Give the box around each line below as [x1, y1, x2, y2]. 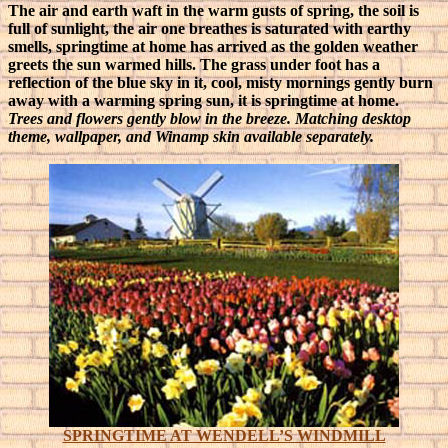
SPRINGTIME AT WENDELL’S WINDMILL [62, 427, 386, 444]
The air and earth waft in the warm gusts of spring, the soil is [8, 2, 419, 19]
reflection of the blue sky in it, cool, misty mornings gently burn [8, 74, 433, 91]
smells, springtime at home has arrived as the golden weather [8, 38, 418, 55]
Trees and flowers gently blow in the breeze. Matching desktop [8, 110, 411, 127]
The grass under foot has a [200, 56, 380, 73]
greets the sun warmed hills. [8, 56, 200, 73]
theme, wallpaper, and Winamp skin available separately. [8, 128, 374, 145]
